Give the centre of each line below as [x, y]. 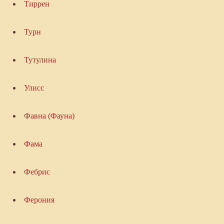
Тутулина [40, 60]
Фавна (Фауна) [49, 116]
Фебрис [37, 172]
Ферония [39, 200]
